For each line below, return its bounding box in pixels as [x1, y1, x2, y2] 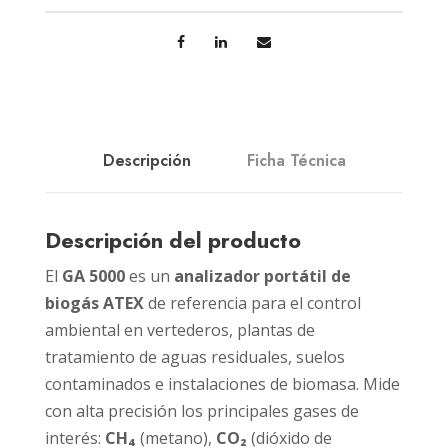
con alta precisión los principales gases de [45, 399, 359, 422]
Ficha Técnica [246, 148, 346, 172]
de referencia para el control [144, 291, 361, 314]
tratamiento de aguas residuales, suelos [45, 345, 345, 368]
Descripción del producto [45, 224, 301, 256]
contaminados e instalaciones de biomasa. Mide [45, 372, 400, 395]
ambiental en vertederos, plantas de [45, 318, 315, 341]
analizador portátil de [174, 264, 351, 287]
